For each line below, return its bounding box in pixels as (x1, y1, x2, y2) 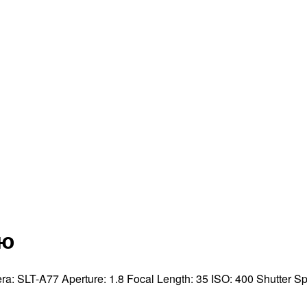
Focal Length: (127, 270, 196, 286)
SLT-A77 (17, 270, 59, 286)
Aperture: (62, 270, 109, 286)
